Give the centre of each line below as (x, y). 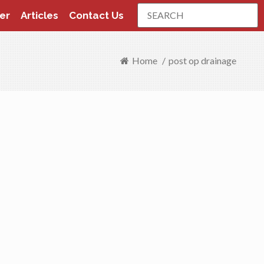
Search (150, 7)
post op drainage (203, 60)
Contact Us (96, 15)
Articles (39, 15)
